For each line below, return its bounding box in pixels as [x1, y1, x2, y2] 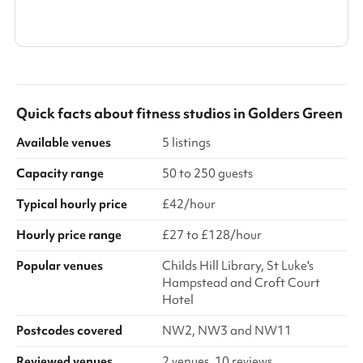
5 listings [162, 135, 211, 151]
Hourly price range [16, 227, 122, 243]
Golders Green [248, 104, 343, 122]
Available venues [16, 135, 111, 151]
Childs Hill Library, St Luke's [162, 258, 314, 274]
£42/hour [162, 196, 216, 212]
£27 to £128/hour [162, 227, 262, 243]
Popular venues [16, 258, 103, 274]
